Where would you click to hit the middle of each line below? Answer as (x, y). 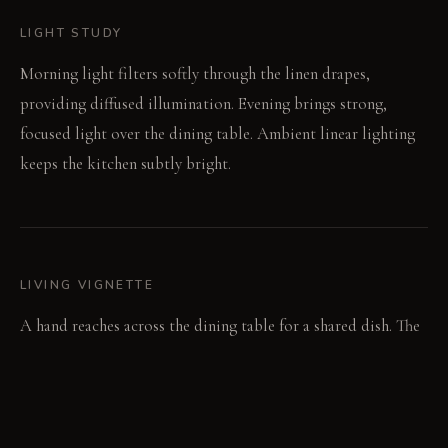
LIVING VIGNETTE (87, 285)
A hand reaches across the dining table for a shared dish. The (220, 326)
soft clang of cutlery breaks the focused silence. (176, 356)
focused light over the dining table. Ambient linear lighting (217, 134)
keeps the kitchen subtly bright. (125, 164)
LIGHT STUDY (71, 33)
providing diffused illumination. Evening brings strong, (203, 104)
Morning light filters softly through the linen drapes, (195, 74)
